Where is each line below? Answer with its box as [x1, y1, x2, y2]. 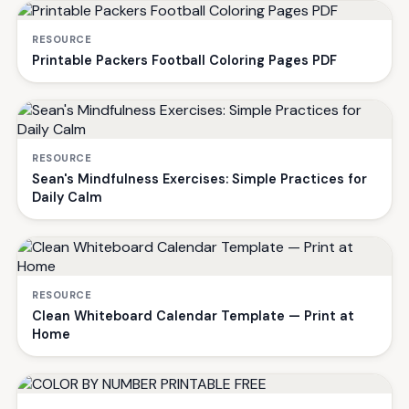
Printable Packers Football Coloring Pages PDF [32, 52, 337, 68]
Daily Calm [32, 189, 102, 205]
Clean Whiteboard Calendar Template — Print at [32, 308, 354, 324]
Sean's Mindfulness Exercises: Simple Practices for [32, 171, 367, 187]
